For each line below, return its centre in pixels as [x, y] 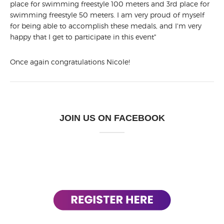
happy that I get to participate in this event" [83, 37]
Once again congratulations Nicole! [70, 62]
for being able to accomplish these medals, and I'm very [106, 26]
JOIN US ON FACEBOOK [112, 118]
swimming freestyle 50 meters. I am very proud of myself [107, 15]
